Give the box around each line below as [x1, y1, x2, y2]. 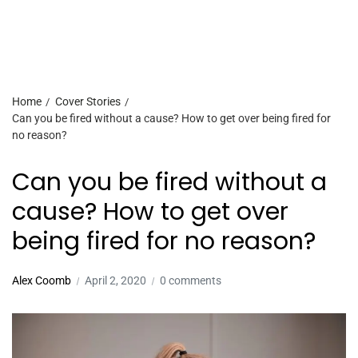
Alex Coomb [12, 274, 71, 287]
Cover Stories [55, 95, 121, 108]
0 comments [160, 274, 221, 287]
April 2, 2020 [85, 274, 146, 287]
